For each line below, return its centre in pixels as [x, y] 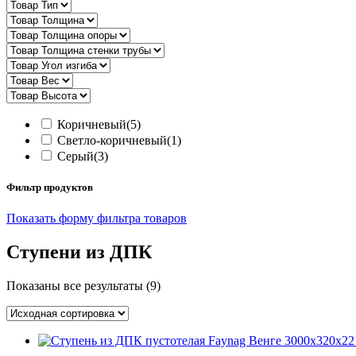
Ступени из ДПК [79, 252]
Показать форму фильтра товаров [97, 219]
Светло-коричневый [112, 140]
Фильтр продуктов [50, 188]
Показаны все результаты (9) [83, 286]
